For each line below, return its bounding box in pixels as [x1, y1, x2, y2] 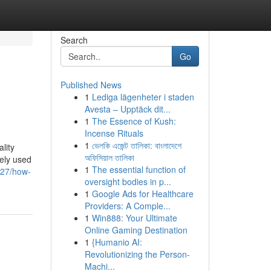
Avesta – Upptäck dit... [84, 103, 171, 115]
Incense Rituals [84, 127, 143, 139]
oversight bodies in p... [84, 175, 171, 188]
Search [60, 34, 88, 46]
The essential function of [91, 163, 186, 175]
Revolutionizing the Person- [84, 248, 190, 260]
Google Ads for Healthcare [91, 188, 194, 200]
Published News [60, 79, 122, 91]
